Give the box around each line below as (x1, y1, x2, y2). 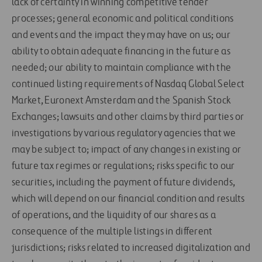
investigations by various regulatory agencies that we (12, 128, 236, 139)
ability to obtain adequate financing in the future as (12, 46, 230, 57)
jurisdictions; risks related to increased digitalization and (12, 243, 250, 254)
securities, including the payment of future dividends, (12, 177, 235, 188)
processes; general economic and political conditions (12, 13, 234, 25)
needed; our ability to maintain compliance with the (12, 63, 232, 74)
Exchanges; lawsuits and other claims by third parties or (12, 112, 244, 123)
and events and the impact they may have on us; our (12, 30, 230, 41)
